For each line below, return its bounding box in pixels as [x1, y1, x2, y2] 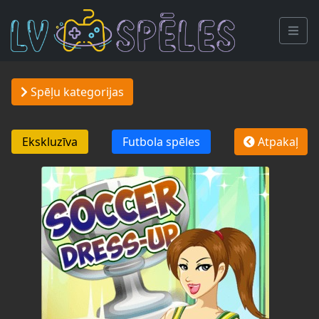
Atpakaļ [255, 133, 298, 150]
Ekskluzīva [22, 133, 78, 150]
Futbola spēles [122, 133, 200, 150]
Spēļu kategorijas [28, 83, 124, 100]
